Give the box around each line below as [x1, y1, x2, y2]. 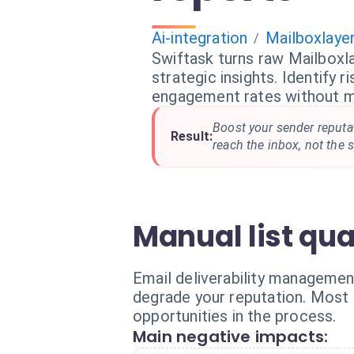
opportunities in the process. [133, 307, 337, 326]
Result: [171, 129, 213, 144]
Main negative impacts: [133, 326, 329, 348]
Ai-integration [152, 28, 248, 47]
